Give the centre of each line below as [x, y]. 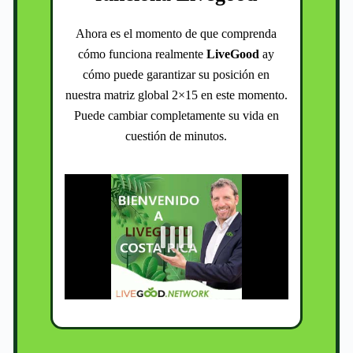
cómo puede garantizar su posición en [176, 75]
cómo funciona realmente [143, 54]
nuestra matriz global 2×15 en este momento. [176, 95]
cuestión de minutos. [176, 136]
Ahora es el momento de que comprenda [176, 34]
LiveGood [233, 54]
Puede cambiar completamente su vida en [176, 116]
